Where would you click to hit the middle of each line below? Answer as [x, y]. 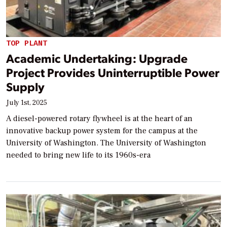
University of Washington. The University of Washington [106, 143]
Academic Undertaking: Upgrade [97, 58]
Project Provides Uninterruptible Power [113, 72]
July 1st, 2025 [27, 103]
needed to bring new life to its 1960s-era [78, 155]
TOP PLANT [27, 43]
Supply [25, 86]
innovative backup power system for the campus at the [102, 130]
